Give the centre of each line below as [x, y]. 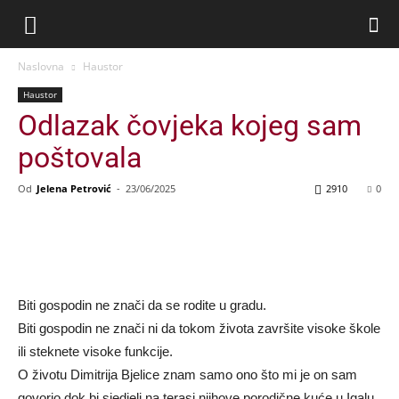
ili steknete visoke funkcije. [95, 351]
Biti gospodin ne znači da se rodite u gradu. [142, 305]
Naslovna [41, 66]
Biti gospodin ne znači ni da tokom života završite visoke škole [199, 328]
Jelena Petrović [74, 188]
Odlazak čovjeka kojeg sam [190, 126]
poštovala [80, 158]
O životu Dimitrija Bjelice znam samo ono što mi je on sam [187, 375]
